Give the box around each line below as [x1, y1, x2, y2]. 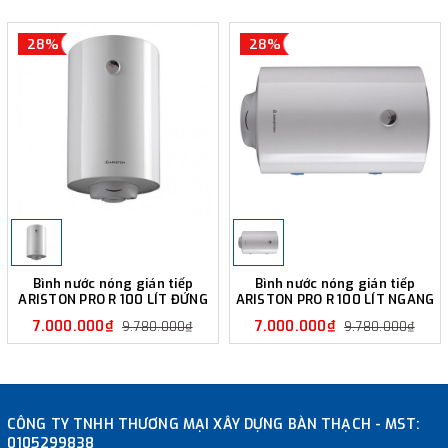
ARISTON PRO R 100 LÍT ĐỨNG [18, 290, 208, 308]
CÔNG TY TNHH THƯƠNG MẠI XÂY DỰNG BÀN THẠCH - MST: [7, 414, 420, 434]
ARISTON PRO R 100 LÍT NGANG [235, 290, 435, 308]
